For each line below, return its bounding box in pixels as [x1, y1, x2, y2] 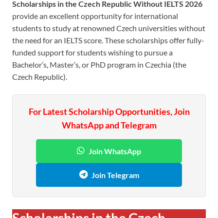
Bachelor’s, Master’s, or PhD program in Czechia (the [12, 59, 186, 69]
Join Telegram [91, 170, 139, 180]
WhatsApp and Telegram [61, 119, 157, 130]
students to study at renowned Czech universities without [12, 23, 205, 33]
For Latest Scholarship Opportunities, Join [28, 106, 190, 117]
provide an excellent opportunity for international [12, 11, 178, 20]
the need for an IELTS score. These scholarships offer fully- [12, 35, 204, 45]
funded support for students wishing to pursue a [12, 47, 173, 57]
